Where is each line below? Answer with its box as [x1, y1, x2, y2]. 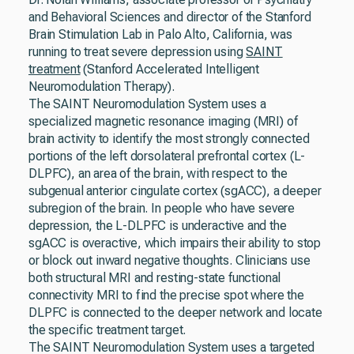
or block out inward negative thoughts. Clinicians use [28, 253, 311, 268]
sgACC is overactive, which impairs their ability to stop [28, 235, 322, 250]
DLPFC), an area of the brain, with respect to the [28, 166, 288, 181]
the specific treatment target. [28, 322, 186, 337]
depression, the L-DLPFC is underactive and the [28, 218, 287, 233]
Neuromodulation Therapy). [28, 79, 175, 94]
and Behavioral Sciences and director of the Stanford [28, 9, 311, 24]
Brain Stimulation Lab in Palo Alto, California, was [28, 27, 292, 42]
